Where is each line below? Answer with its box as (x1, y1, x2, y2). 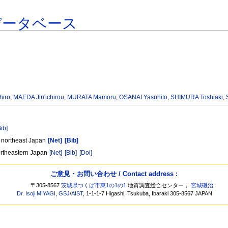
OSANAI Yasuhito (119, 94, 168, 101)
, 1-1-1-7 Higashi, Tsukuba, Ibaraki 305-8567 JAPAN (83, 190, 213, 197)
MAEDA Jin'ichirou (13, 94, 65, 101)
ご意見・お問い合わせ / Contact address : (50, 169, 178, 178)
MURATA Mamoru (67, 94, 117, 101)
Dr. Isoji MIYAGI (17, 190, 56, 197)
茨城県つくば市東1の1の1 (61, 182, 127, 189)
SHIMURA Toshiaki (170, 94, 223, 101)
